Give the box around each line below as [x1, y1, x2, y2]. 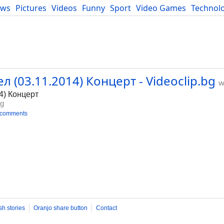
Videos [51, 2, 77, 13]
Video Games [136, 2, 186, 13]
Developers [3, 13, 46, 24]
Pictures [15, 2, 46, 13]
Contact [96, 204, 117, 211]
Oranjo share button [33, 204, 87, 211]
